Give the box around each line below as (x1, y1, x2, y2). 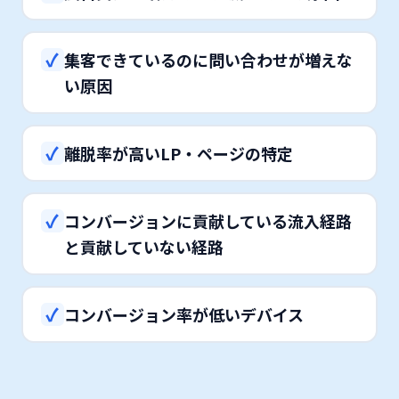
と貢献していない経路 (63, 234, 224, 258)
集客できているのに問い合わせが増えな (63, 47, 353, 71)
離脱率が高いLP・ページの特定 (63, 141, 293, 165)
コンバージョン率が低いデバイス (63, 302, 304, 326)
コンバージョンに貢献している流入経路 (63, 208, 352, 232)
